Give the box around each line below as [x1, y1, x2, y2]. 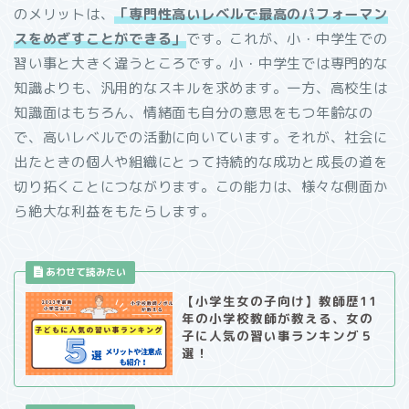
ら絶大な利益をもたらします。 [14, 202, 215, 222]
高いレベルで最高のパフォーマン [172, 5, 388, 25]
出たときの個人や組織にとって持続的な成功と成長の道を [14, 152, 388, 173]
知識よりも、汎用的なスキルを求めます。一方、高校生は [14, 79, 388, 99]
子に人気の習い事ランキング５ [181, 327, 373, 345]
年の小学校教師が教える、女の [181, 309, 373, 328]
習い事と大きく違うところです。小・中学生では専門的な [14, 54, 388, 74]
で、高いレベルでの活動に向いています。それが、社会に [14, 128, 388, 148]
